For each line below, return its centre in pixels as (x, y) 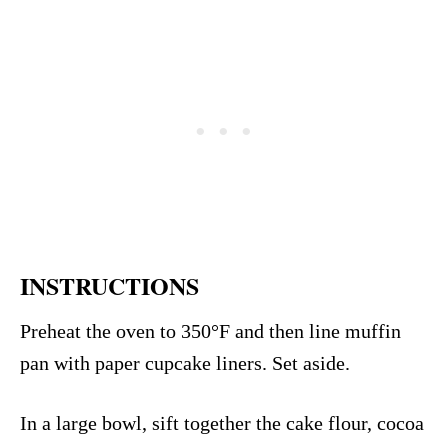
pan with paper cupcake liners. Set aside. (185, 362)
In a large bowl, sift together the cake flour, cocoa (222, 422)
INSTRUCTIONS (109, 285)
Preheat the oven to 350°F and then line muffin (210, 330)
